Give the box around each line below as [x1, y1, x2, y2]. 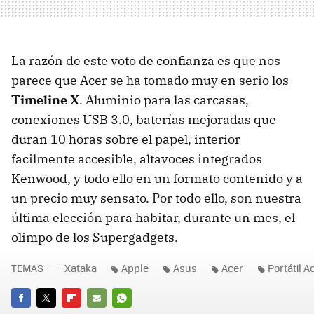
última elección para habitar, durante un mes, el [11, 210, 295, 226]
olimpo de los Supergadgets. [11, 229, 178, 246]
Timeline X [11, 92, 79, 109]
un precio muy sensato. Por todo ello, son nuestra [11, 190, 301, 207]
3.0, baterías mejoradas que [108, 111, 276, 128]
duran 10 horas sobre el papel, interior [11, 131, 240, 148]
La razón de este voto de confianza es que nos [11, 53, 280, 69]
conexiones [11, 111, 83, 128]
